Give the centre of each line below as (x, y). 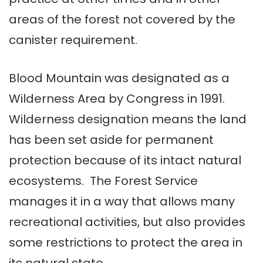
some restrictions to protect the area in (126, 243)
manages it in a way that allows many (122, 202)
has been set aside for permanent (111, 140)
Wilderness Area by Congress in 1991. (118, 99)
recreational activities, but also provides (127, 222)
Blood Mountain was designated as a (119, 78)
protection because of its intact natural (125, 161)
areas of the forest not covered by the (122, 20)
